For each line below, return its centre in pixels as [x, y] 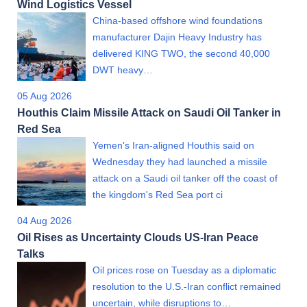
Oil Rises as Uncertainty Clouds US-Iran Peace [138, 237]
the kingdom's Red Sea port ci [158, 194]
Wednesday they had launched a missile [180, 161]
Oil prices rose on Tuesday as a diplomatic [184, 270]
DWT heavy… [123, 70]
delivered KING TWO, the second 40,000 [181, 53]
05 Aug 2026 [45, 96]
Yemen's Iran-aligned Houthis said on [173, 145]
